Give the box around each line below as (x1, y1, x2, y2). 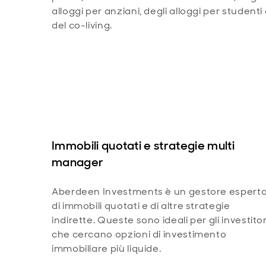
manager (52, 154, 104, 170)
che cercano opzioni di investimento (52, 228, 227, 241)
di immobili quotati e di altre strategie (52, 199, 230, 213)
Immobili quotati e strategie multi (52, 138, 235, 154)
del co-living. (52, 19, 112, 32)
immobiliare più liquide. (52, 242, 161, 255)
